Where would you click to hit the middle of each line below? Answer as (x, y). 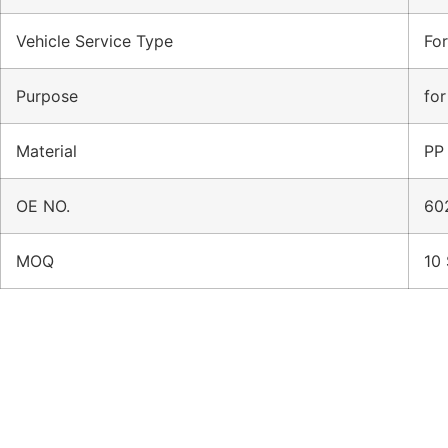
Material (46, 151)
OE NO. (43, 206)
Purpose (47, 96)
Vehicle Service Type (94, 41)
